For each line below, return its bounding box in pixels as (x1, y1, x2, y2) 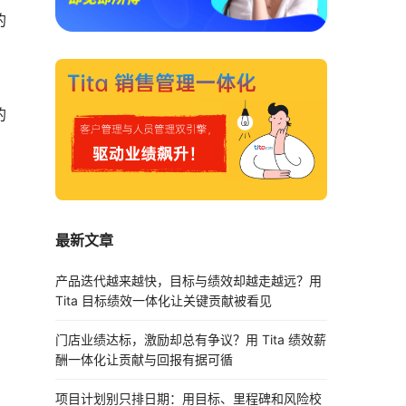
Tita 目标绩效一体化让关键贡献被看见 (55, 292, 272, 308)
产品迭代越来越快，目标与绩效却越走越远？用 (55, 272, 322, 288)
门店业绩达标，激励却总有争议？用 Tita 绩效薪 (55, 331, 326, 347)
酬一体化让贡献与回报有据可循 (55, 351, 233, 367)
